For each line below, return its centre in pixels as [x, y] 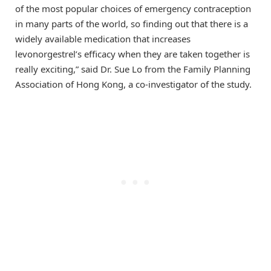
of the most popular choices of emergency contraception [133, 8]
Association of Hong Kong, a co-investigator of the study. [133, 84]
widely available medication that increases [103, 38]
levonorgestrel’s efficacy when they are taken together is [132, 54]
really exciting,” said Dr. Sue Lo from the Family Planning [133, 69]
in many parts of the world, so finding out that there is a [132, 23]
